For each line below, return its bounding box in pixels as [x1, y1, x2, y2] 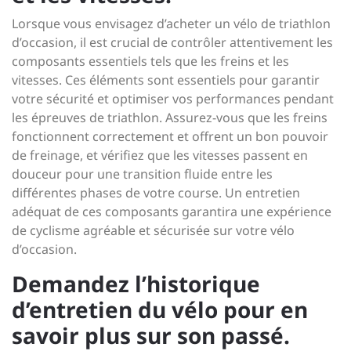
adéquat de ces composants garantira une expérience [12, 203, 331, 220]
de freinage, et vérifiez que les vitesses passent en [12, 147, 308, 164]
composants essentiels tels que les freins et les [12, 52, 289, 70]
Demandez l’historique [12, 269, 260, 299]
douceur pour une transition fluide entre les [12, 165, 273, 183]
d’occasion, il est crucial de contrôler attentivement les [12, 34, 333, 51]
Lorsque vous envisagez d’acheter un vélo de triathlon [12, 15, 331, 32]
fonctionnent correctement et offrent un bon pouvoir [12, 128, 328, 145]
